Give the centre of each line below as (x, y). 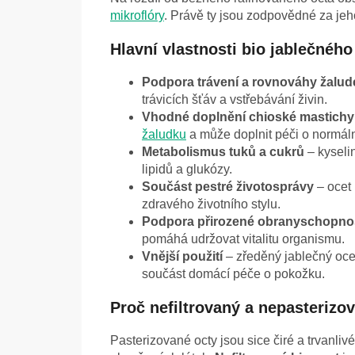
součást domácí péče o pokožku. (233, 274)
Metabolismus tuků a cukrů (223, 152)
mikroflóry (137, 16)
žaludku (164, 135)
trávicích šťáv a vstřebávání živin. (235, 100)
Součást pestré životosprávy (228, 187)
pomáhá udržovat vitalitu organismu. (243, 239)
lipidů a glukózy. (187, 170)
